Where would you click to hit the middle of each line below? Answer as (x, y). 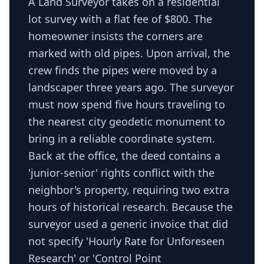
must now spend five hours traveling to (127, 104)
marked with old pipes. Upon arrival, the (129, 53)
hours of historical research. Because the (131, 207)
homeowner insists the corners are (115, 36)
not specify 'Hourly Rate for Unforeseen (126, 241)
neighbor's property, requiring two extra (129, 190)
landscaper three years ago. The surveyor (131, 87)
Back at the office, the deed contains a (124, 156)
